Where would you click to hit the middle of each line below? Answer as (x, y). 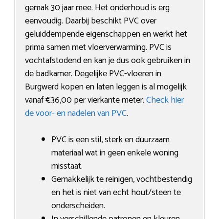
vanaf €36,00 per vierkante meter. (86, 100)
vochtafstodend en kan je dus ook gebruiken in (108, 61)
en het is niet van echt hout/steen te (116, 193)
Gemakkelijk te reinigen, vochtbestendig (122, 180)
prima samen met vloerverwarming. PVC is (98, 48)
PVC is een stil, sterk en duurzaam (110, 140)
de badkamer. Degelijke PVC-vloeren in (93, 74)
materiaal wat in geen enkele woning (115, 153)
